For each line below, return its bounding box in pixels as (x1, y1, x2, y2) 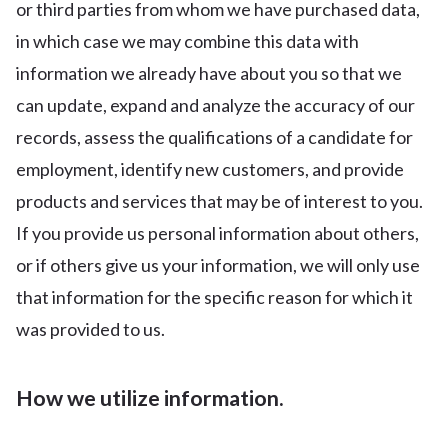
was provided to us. (16, 318, 165, 340)
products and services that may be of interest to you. (16, 190, 423, 212)
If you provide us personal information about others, (16, 222, 419, 244)
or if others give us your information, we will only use (16, 254, 420, 276)
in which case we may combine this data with (16, 30, 359, 52)
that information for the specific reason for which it (16, 286, 413, 308)
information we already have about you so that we (16, 62, 402, 84)
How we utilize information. (16, 385, 284, 411)
